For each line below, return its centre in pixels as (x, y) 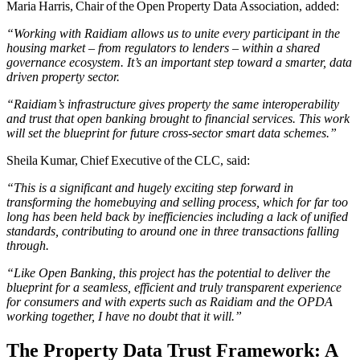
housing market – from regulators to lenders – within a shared (163, 48)
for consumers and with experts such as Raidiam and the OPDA (170, 302)
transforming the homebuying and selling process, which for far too (177, 202)
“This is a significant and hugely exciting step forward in (150, 188)
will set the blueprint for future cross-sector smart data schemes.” (172, 133)
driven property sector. (63, 77)
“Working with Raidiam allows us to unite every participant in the (173, 34)
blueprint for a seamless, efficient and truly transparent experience (174, 288)
